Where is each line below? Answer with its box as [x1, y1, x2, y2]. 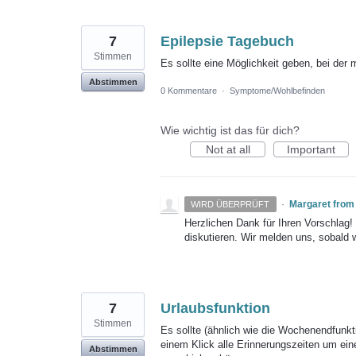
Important [287, 142, 335, 156]
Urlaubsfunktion [161, 300, 270, 316]
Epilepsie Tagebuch [161, 33, 294, 49]
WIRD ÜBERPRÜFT [191, 199, 270, 209]
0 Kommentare [161, 85, 217, 95]
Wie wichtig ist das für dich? [161, 123, 300, 137]
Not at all [205, 142, 250, 156]
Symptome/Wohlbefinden [230, 85, 325, 95]
